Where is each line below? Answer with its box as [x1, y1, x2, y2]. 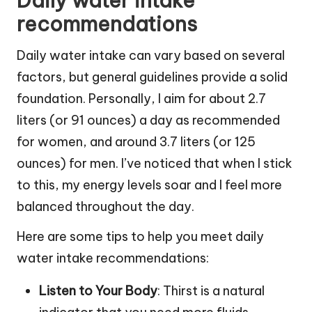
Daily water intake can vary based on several [17, 47, 285, 64]
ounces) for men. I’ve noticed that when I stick [17, 155, 292, 172]
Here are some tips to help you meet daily [17, 228, 264, 245]
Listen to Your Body [39, 283, 157, 299]
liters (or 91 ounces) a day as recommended [17, 112, 280, 129]
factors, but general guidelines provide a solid [17, 69, 288, 86]
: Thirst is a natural [157, 283, 265, 299]
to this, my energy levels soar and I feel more [17, 177, 282, 194]
